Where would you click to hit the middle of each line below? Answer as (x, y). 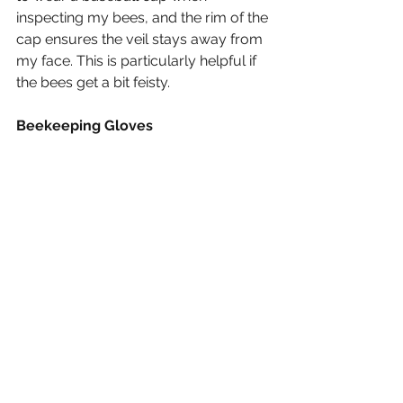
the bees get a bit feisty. (93, 82)
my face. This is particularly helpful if (138, 60)
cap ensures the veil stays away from (141, 39)
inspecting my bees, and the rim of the (144, 17)
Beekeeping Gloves (85, 125)
